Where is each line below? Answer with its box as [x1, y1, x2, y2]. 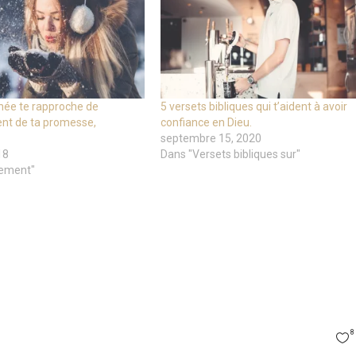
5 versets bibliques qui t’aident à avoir [160, 99, 347, 113]
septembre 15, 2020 [160, 131, 261, 145]
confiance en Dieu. [160, 115, 252, 129]
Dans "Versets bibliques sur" [160, 147, 300, 161]
